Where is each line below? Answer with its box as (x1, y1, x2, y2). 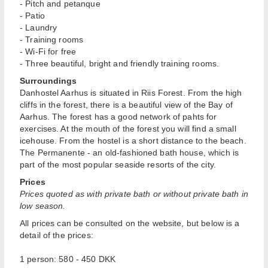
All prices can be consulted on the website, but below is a (20, 218, 240, 229)
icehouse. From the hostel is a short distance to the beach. (20, 136, 246, 146)
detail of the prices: (20, 230, 93, 240)
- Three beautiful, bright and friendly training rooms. (20, 59, 220, 69)
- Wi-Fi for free (20, 47, 77, 57)
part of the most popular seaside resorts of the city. (20, 160, 216, 170)
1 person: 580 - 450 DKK (20, 254, 116, 264)
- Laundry (20, 23, 57, 33)
